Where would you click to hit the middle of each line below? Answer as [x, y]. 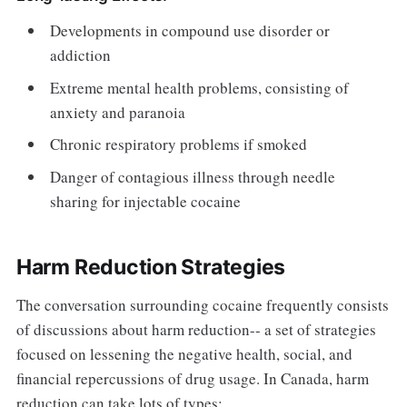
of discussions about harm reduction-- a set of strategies [196, 329]
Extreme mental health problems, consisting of [200, 87]
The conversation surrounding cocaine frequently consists [202, 304]
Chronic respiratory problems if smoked [179, 144]
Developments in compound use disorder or [190, 31]
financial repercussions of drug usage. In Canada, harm [192, 378]
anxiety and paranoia [118, 112]
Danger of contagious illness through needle [193, 176]
